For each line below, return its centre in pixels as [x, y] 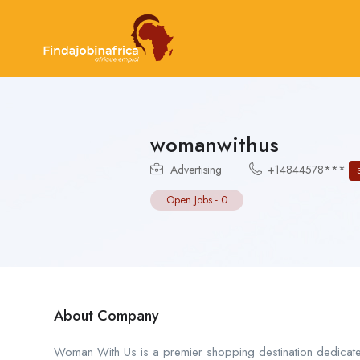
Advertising [196, 169]
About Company [106, 315]
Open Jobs [189, 199]
